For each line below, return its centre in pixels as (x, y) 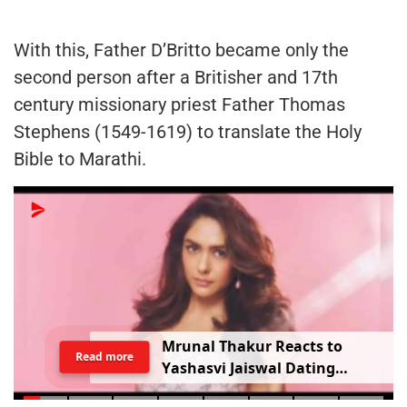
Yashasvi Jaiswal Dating (248, 368)
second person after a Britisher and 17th (176, 78)
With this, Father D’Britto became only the (181, 50)
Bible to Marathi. (80, 159)
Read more (104, 357)
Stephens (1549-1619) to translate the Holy (188, 132)
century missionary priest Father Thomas (179, 105)
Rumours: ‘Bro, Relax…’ (245, 390)
